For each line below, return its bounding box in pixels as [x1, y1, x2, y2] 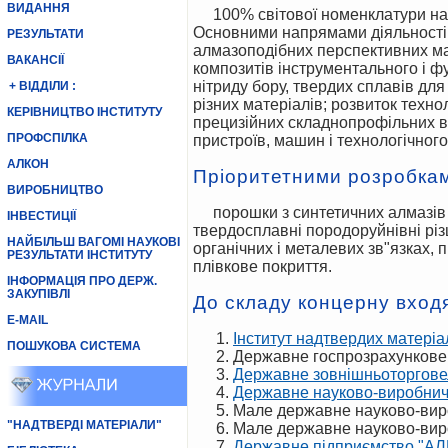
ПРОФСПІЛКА [6, 131, 88, 145]
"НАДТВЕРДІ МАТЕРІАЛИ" [6, 418, 162, 432]
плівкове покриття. [193, 258, 332, 275]
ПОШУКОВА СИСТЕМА [6, 339, 141, 353]
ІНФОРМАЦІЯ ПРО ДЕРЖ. [6, 274, 157, 288]
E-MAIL [6, 313, 48, 327]
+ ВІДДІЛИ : [9, 79, 77, 93]
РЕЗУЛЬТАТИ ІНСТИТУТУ [6, 248, 152, 262]
